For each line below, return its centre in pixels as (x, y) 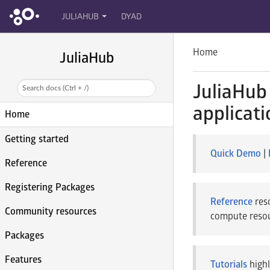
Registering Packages (50, 187)
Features (23, 260)
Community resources (51, 212)
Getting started (37, 139)
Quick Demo (236, 154)
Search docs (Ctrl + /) (56, 88)
